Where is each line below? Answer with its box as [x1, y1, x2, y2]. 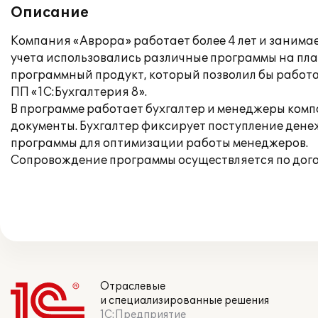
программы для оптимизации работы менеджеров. [11, 136, 308, 150]
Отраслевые [100, 280, 165, 292]
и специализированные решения [100, 295, 269, 307]
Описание [11, 4, 89, 21]
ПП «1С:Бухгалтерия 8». [11, 85, 147, 99]
